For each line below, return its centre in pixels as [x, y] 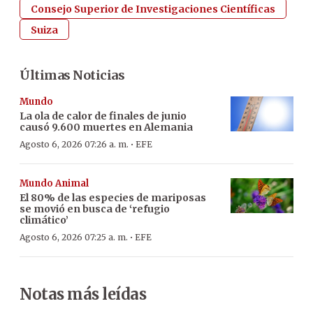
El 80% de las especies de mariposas [113, 197]
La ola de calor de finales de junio [103, 116]
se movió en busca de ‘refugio [95, 209]
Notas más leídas [83, 294]
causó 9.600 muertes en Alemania [106, 127]
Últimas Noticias [72, 75]
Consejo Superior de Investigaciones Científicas [153, 9]
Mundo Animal [54, 183]
